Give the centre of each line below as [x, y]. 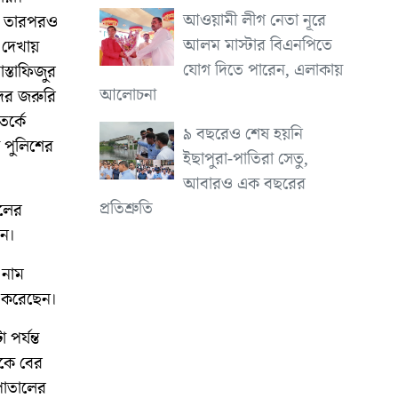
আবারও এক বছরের [244, 183]
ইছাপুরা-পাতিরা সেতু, [245, 159]
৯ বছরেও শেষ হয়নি [243, 134]
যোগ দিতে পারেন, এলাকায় [263, 70]
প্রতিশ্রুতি [126, 208]
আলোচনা [127, 95]
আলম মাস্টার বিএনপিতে [257, 45]
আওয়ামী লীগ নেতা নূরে [254, 20]
